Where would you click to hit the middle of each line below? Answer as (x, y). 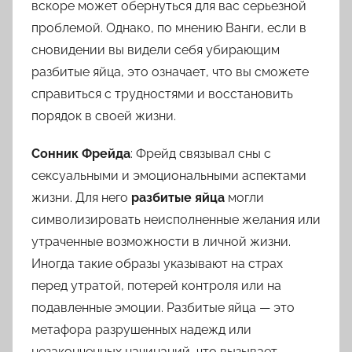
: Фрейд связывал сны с (201, 154)
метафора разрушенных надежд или (141, 330)
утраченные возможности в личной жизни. (161, 242)
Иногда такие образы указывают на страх (157, 264)
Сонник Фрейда (81, 154)
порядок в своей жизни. (104, 116)
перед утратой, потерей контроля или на (156, 286)
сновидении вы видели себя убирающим (156, 50)
